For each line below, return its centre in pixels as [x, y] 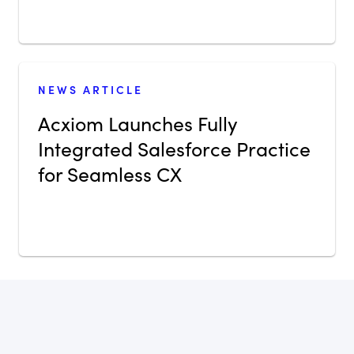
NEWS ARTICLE [90, 89]
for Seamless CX [110, 173]
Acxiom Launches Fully [138, 122]
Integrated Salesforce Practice [174, 148]
